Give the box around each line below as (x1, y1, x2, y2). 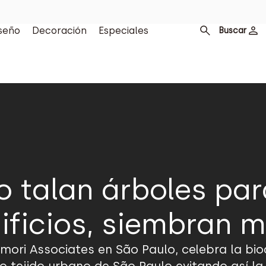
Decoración (31, 25, 87, 36)
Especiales (98, 25, 148, 36)
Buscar (218, 25, 246, 36)
